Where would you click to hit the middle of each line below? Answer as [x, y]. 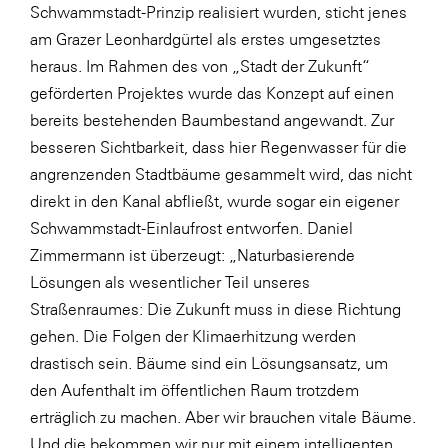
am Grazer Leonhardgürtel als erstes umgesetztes [205, 39]
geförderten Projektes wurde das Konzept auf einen [212, 93]
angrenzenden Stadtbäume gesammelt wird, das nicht [221, 174]
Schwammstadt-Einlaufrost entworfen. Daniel [191, 228]
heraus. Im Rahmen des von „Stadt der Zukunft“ [200, 66]
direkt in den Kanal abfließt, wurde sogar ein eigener [214, 201]
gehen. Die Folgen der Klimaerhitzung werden [193, 336]
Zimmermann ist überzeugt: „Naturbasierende [192, 255]
